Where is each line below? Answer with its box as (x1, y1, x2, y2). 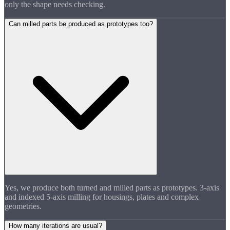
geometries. (5, 202, 42, 211)
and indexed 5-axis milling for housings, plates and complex (5, 193, 199, 202)
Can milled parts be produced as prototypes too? (9, 20, 153, 28)
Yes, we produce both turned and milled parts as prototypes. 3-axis (5, 183, 219, 193)
